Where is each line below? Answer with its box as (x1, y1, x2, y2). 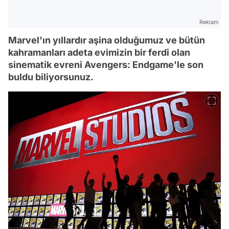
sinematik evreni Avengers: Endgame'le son (8, 59, 203, 70)
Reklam (199, 18, 219, 26)
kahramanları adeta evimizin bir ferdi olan (8, 47, 190, 58)
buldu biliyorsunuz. (8, 72, 94, 82)
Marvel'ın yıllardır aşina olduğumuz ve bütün (8, 35, 205, 45)
